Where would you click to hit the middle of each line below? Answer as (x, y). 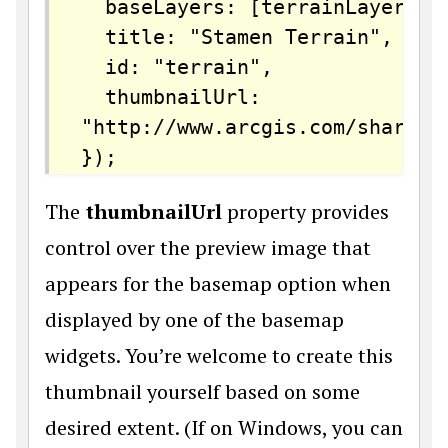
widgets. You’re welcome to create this (219, 355)
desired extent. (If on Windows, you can (224, 427)
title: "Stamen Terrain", (237, 37)
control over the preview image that (208, 247)
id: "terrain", (177, 67)
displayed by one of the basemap (194, 319)
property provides (308, 211)
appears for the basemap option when (218, 283)
